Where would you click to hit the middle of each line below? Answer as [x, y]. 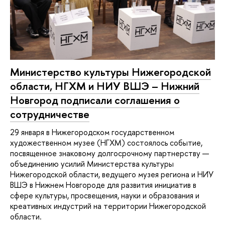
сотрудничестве [50, 114]
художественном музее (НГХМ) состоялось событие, [106, 142]
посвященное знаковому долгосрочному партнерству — [109, 153]
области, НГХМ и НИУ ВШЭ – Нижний [105, 86]
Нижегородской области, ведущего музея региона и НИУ [112, 174]
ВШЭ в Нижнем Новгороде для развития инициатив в [103, 185]
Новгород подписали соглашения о [95, 100]
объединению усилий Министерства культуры [92, 163]
